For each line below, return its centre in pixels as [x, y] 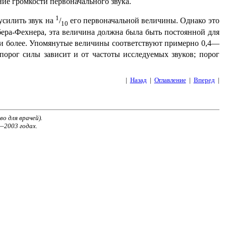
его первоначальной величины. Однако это [144, 21]
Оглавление [170, 80]
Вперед [204, 80]
